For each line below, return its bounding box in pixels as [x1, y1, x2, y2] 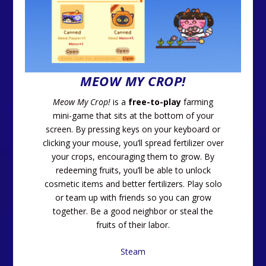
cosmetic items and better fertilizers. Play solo [44, 178, 222, 189]
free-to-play [128, 96, 181, 107]
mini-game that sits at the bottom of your [52, 109, 214, 121]
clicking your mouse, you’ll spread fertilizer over [42, 137, 224, 148]
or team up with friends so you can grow [55, 191, 211, 203]
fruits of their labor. [96, 218, 170, 230]
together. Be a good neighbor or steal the [53, 205, 213, 217]
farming [181, 96, 213, 107]
